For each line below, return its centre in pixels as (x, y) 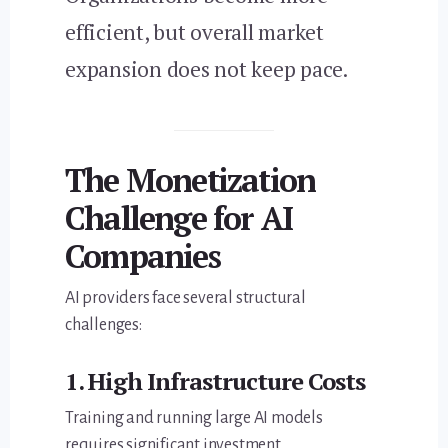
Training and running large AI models (194, 417)
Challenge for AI (179, 217)
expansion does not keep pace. (206, 69)
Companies (142, 255)
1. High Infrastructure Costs (215, 380)
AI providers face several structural (185, 297)
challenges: (103, 324)
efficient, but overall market (194, 32)
